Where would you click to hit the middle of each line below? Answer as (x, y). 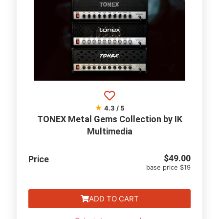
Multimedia (109, 131)
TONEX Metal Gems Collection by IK (109, 119)
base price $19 (168, 167)
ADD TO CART (114, 199)
